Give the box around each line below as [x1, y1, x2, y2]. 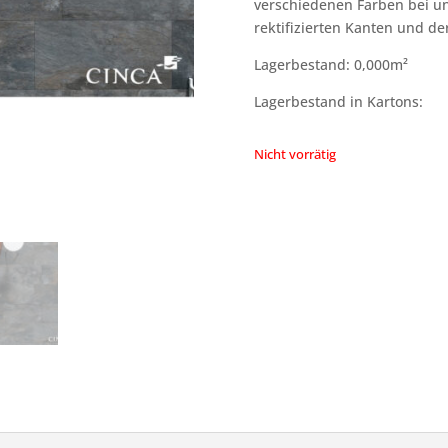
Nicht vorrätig [253, 145, 336, 164]
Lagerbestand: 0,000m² [253, 55, 408, 75]
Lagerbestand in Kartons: [253, 92, 423, 112]
